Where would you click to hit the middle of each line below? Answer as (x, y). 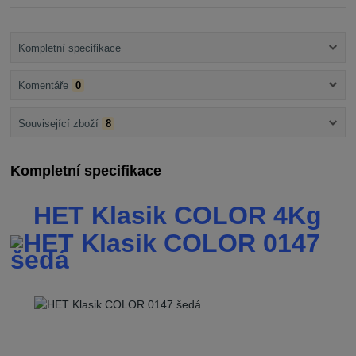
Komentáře (43, 86)
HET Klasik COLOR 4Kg (178, 215)
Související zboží (58, 123)
